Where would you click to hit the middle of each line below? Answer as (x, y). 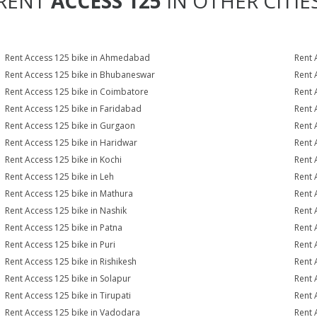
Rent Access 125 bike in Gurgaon (70, 126)
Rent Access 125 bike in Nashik (66, 211)
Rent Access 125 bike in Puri (60, 244)
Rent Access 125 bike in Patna (64, 227)
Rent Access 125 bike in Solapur (68, 278)
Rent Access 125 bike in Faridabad (74, 109)
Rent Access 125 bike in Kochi (64, 160)
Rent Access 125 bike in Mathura (69, 194)
